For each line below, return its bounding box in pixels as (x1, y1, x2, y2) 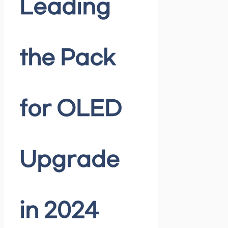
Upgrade (19, 148, 120, 173)
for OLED (19, 97, 122, 122)
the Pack (19, 46, 116, 71)
